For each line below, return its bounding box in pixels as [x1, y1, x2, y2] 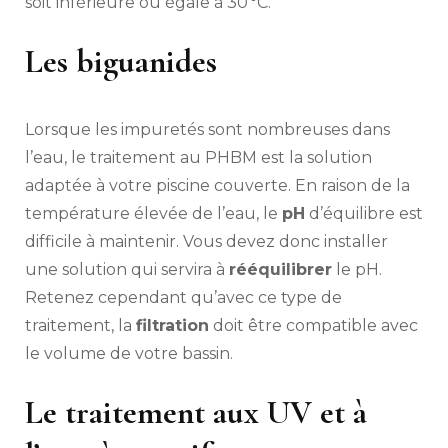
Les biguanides [25, 41, 217, 81]
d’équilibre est [305, 203, 423, 223]
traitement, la [25, 315, 136, 335]
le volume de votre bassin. [25, 343, 233, 363]
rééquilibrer [229, 259, 332, 279]
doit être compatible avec [209, 315, 418, 335]
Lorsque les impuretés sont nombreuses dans [25, 119, 390, 139]
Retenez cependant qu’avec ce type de [25, 287, 342, 307]
